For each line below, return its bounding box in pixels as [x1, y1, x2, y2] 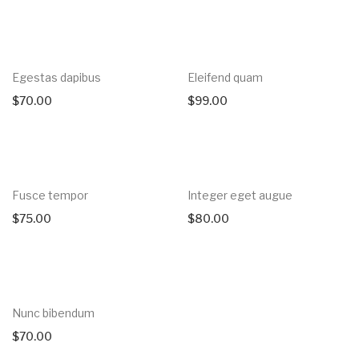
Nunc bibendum [12, 305, 95, 320]
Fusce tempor [12, 188, 88, 202]
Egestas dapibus [12, 70, 101, 84]
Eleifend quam [188, 70, 263, 84]
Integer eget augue [188, 188, 292, 202]
